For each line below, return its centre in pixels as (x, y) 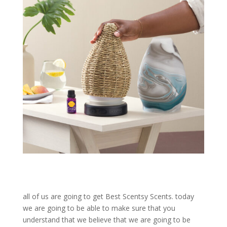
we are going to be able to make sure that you (99, 208)
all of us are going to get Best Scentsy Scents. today (108, 197)
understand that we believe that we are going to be (106, 220)
